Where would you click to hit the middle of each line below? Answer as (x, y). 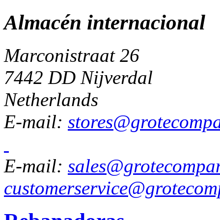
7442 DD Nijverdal (78, 77)
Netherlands (51, 99)
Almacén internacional (105, 23)
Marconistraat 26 (72, 55)
